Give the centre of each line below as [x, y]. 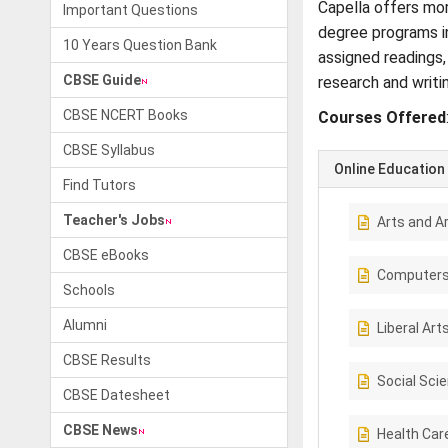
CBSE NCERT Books [125, 115]
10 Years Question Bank [140, 45]
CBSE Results [107, 360]
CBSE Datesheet [116, 395]
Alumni [85, 325]
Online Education [389, 169]
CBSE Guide [102, 80]
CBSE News [100, 430]
